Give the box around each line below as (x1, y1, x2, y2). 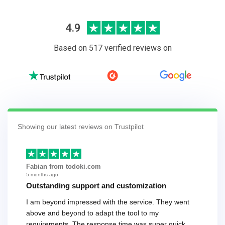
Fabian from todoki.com (26, 163, 101, 171)
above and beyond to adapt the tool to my (26, 209, 159, 217)
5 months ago (26, 172, 58, 178)
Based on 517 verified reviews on (53, 43, 172, 53)
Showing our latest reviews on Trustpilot (18, 122, 144, 131)
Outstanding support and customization (26, 181, 166, 190)
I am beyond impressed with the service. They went (26, 198, 189, 206)
